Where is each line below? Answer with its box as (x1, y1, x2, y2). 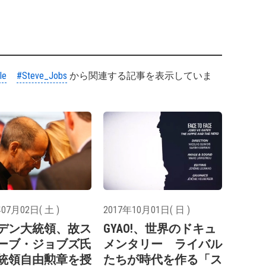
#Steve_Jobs (17, 70, 67, 81)
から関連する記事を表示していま (67, 70, 212, 81)
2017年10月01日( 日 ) (103, 204, 190, 216)
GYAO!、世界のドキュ (103, 221, 216, 236)
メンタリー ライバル (103, 237, 222, 252)
